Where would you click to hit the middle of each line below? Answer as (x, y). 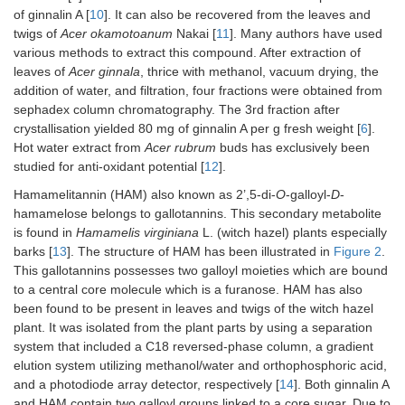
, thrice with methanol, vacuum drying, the (259, 71)
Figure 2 (358, 251)
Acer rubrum (180, 147)
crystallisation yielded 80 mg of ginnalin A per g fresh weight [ (187, 128)
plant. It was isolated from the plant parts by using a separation (193, 327)
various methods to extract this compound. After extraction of (187, 52)
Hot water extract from (79, 147)
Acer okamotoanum (117, 33)
